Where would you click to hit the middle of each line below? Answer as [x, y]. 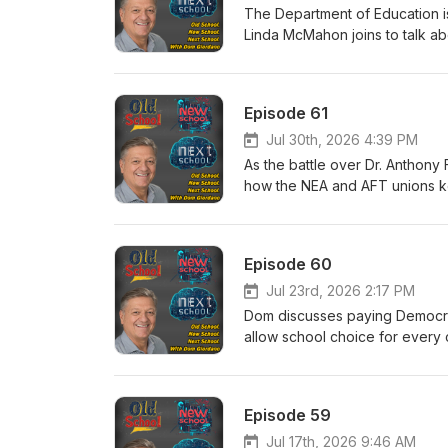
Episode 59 [287, 415]
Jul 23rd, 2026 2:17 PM [340, 290]
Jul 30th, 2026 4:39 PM [342, 139]
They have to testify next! [328, 206]
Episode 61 [286, 113]
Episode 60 [288, 264]
